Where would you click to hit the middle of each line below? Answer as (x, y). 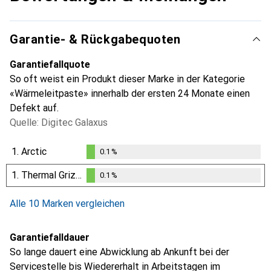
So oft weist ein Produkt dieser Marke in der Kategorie (127, 79)
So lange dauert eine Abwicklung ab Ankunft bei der (119, 252)
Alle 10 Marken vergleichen (67, 203)
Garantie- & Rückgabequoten (95, 39)
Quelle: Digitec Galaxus (59, 122)
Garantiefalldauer (50, 237)
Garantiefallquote (50, 64)
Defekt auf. (34, 108)
